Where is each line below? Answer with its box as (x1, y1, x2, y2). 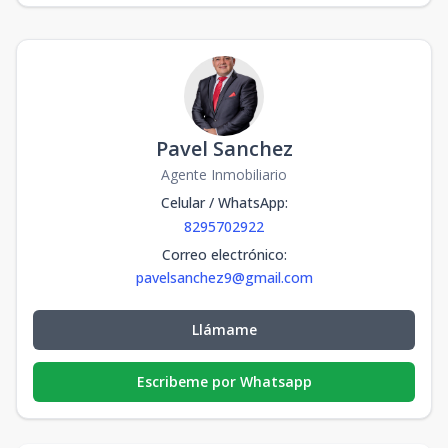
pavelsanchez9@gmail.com (135, 267, 313, 287)
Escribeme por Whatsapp (136, 371, 312, 391)
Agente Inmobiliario (161, 164, 287, 184)
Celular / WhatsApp (160, 192, 285, 212)
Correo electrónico (161, 244, 284, 264)
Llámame (191, 319, 257, 339)
